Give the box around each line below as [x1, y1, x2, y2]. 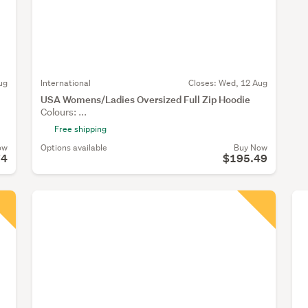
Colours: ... [41, 105, 87, 118]
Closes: [188, 76, 219, 89]
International [41, 76, 91, 89]
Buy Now [233, 141, 267, 153]
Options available [41, 141, 107, 153]
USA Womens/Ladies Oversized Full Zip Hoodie [41, 92, 250, 106]
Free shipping [54, 122, 107, 135]
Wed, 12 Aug [218, 76, 267, 89]
